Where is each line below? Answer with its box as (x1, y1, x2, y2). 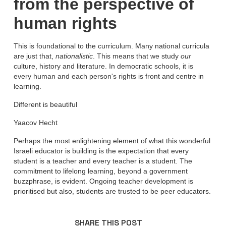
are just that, (14, 52, 55, 61)
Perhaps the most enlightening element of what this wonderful (14, 137, 210, 145)
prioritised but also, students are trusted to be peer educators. (14, 187, 211, 196)
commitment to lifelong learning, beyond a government (14, 167, 188, 176)
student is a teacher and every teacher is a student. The (14, 157, 192, 165)
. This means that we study (93, 52, 181, 61)
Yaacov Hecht (14, 119, 58, 127)
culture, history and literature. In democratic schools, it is (14, 62, 193, 71)
